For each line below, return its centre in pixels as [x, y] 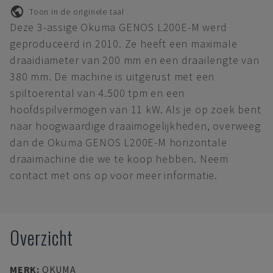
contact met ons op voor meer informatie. [114, 175]
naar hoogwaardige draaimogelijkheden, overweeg [135, 126]
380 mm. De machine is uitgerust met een [112, 76]
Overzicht [42, 237]
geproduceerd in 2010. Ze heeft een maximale [124, 44]
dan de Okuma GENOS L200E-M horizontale [119, 142]
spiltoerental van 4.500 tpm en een [97, 93]
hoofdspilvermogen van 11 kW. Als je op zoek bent [136, 109]
